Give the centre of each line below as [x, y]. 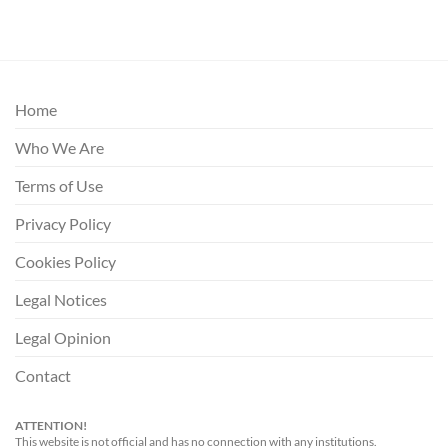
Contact [43, 376]
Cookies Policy [65, 262]
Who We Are [59, 148]
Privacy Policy [63, 224]
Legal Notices [61, 300]
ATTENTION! [51, 426]
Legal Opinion [63, 338]
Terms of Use [59, 186]
